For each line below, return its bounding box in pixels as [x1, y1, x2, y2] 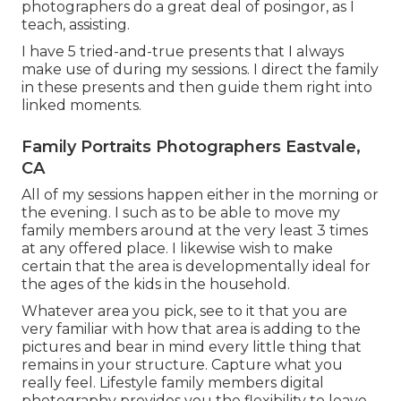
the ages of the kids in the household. [21, 275, 290, 293]
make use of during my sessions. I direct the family [21, 60, 379, 78]
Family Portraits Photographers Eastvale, [21, 136, 361, 157]
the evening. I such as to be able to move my [21, 203, 340, 221]
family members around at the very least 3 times [21, 221, 368, 239]
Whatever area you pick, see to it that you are [21, 302, 347, 320]
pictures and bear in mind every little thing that [21, 337, 362, 355]
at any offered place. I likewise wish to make [21, 239, 333, 257]
